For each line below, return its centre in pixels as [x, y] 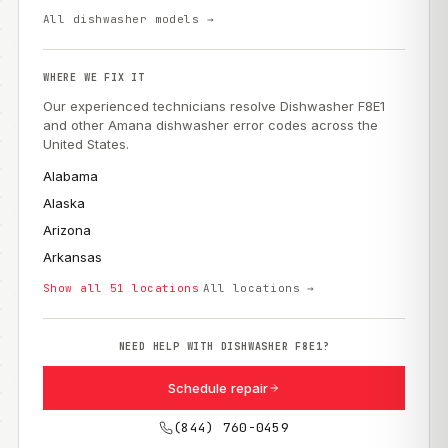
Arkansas [72, 257]
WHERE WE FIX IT [94, 77]
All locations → [259, 288]
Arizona [67, 230]
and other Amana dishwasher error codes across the [210, 125]
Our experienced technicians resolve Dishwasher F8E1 [214, 106]
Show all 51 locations [121, 288]
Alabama [70, 176]
